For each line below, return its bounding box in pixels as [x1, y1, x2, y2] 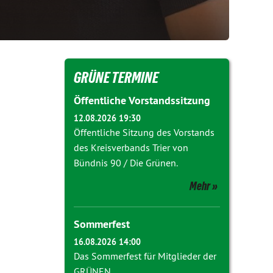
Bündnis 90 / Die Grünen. [74, 157, 178, 169]
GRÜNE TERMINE [74, 69, 158, 86]
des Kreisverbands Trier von [74, 141, 188, 154]
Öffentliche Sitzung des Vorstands [74, 126, 214, 138]
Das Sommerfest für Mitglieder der [74, 250, 216, 262]
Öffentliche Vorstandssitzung [74, 93, 210, 107]
